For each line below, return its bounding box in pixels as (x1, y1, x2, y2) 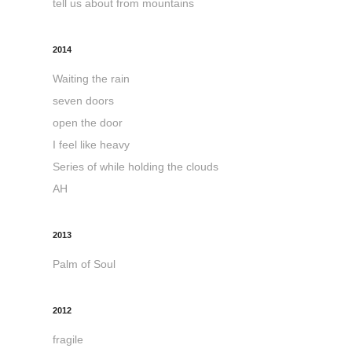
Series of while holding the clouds (53, 160, 219, 174)
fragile (53, 333, 84, 346)
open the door (53, 116, 123, 130)
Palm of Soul (53, 258, 116, 271)
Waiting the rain (53, 72, 130, 86)
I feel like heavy (53, 138, 130, 152)
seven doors (53, 94, 115, 108)
